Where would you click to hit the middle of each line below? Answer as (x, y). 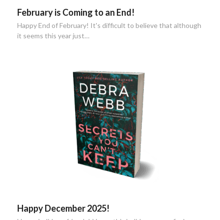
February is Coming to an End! (76, 13)
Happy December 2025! (63, 208)
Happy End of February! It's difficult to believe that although (109, 26)
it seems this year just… (53, 36)
